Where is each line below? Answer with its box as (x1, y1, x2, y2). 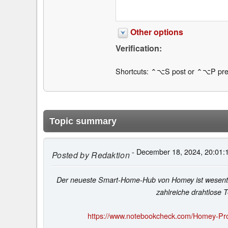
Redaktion (89, 149, 130, 161)
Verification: (115, 42, 162, 54)
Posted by (52, 149, 89, 161)
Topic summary (49, 116, 117, 126)
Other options (130, 26, 183, 38)
